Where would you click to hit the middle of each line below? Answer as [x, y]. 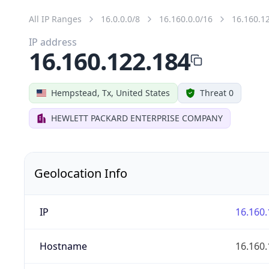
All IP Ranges [55, 19]
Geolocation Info [81, 173]
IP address [53, 42]
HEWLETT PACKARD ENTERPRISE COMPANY [137, 118]
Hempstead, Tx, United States [110, 92]
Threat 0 [217, 92]
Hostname [63, 246]
